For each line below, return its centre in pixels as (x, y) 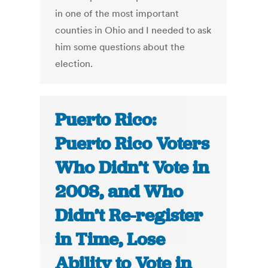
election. (74, 64)
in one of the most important (117, 13)
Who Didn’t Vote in (132, 168)
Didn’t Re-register (129, 216)
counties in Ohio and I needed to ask (133, 30)
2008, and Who (119, 192)
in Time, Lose (110, 240)
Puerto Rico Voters (133, 144)
